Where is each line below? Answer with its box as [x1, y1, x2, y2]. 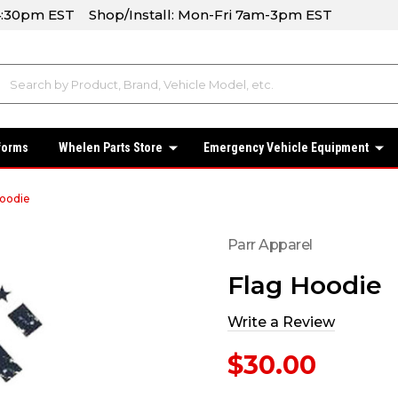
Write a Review [227, 313, 335, 330]
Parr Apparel [227, 235, 313, 253]
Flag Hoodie [227, 269, 382, 300]
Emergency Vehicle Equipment [203, 139, 369, 155]
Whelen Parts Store [58, 139, 163, 155]
